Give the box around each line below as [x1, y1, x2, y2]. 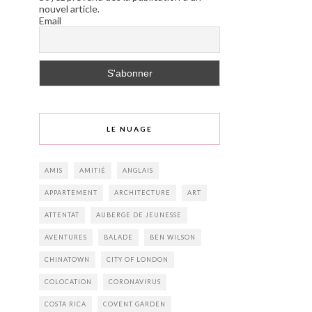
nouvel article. [39, 2, 100, 15]
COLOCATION [45, 277, 92, 286]
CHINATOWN [45, 255, 90, 263]
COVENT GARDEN [103, 299, 166, 308]
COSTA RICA [45, 299, 86, 308]
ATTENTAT [45, 210, 79, 219]
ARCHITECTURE [114, 188, 171, 196]
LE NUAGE [107, 124, 153, 133]
